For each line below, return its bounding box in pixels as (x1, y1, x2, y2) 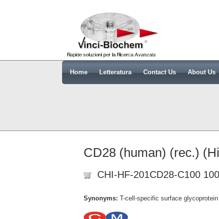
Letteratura (99, 68, 131, 76)
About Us (188, 68, 216, 76)
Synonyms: (84, 195, 120, 202)
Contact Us (143, 68, 176, 76)
